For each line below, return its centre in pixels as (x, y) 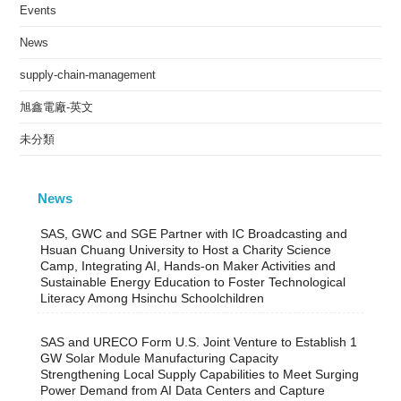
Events (38, 10)
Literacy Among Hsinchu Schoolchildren (153, 298)
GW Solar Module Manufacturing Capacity (160, 358)
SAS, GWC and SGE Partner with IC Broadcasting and (194, 234)
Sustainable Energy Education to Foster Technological (193, 282)
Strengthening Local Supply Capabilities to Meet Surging (200, 374)
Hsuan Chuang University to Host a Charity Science (186, 250)
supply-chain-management (88, 75)
